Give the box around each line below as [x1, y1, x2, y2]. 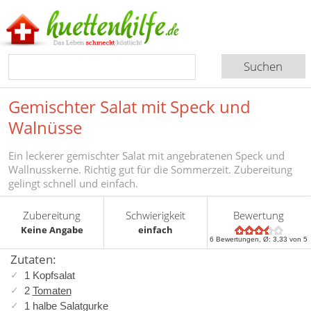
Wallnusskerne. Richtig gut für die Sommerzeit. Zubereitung [8, 162, 292, 176]
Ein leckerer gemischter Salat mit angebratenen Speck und [8, 148, 285, 162]
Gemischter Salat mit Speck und [8, 94, 251, 118]
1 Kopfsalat [24, 269, 75, 281]
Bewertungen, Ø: [214, 235, 274, 243]
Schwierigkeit [126, 208, 186, 222]
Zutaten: [10, 251, 56, 267]
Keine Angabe [20, 223, 83, 236]
